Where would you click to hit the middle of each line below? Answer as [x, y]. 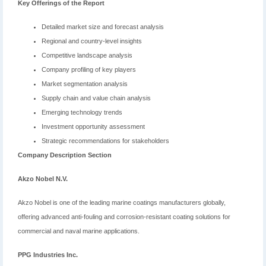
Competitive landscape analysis [87, 56]
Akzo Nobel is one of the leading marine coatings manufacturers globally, [122, 203]
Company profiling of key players [89, 70]
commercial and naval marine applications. [79, 231]
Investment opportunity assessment [93, 127]
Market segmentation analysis [85, 84]
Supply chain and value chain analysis [96, 98]
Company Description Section [65, 155]
